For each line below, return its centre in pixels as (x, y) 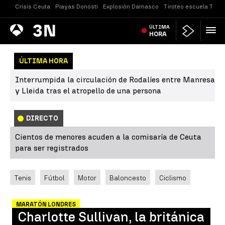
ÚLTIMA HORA (43, 61)
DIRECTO (42, 118)
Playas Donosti (77, 7)
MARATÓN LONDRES (46, 204)
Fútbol (54, 178)
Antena (22, 27)
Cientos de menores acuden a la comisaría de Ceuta (108, 137)
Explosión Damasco (131, 7)
